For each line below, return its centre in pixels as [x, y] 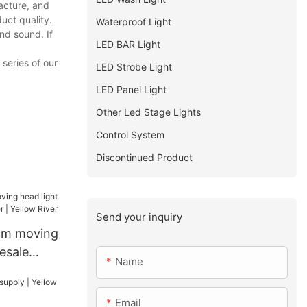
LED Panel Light [132, 89]
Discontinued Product [145, 157]
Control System [131, 134]
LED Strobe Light [134, 66]
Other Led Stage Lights [149, 112]
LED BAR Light [128, 44]
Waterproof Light [134, 21]
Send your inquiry [139, 217]
